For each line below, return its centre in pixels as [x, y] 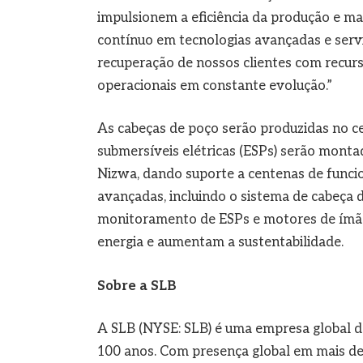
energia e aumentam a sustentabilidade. [220, 243]
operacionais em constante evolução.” [214, 85]
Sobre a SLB [137, 286]
